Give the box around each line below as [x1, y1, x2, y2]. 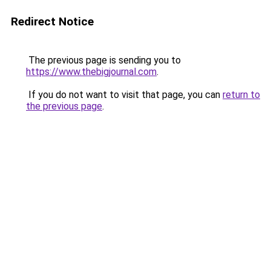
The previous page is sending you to [26, 54, 181, 66]
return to [223, 89, 260, 100]
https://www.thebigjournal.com [26, 66, 157, 77]
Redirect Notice [11, 15, 94, 28]
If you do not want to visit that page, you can [26, 89, 223, 100]
